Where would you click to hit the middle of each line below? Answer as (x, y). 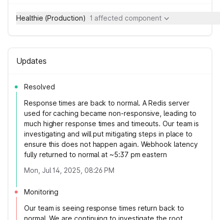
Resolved (40, 87)
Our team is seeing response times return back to (104, 208)
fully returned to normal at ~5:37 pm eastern (96, 154)
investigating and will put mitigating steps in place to (109, 134)
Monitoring (41, 192)
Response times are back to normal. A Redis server (107, 103)
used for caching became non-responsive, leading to (110, 113)
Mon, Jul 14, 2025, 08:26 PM (69, 170)
